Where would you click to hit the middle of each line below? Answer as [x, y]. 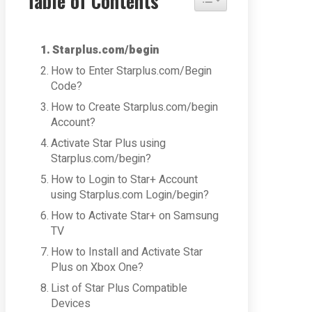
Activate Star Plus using [109, 143]
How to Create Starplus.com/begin [135, 107]
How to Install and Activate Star [127, 252]
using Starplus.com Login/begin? [130, 195]
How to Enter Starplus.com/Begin [132, 71]
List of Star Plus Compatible [119, 288]
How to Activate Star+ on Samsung [135, 216]
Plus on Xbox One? [97, 267]
